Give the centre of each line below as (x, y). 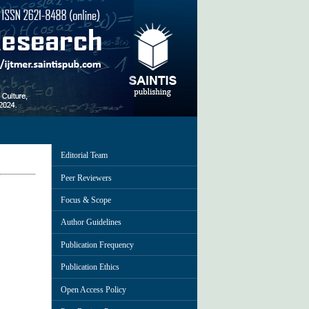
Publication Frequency (97, 245)
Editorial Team (84, 156)
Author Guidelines (91, 222)
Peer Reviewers (86, 178)
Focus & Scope (86, 200)
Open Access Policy (93, 289)
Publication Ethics (90, 267)
